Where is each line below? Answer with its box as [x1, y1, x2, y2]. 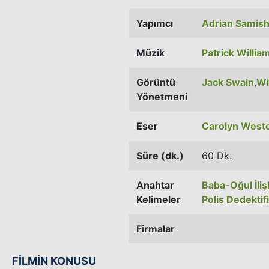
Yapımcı [136, 17, 173, 29]
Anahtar [136, 178, 174, 191]
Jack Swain [202, 76, 254, 88]
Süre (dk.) [136, 149, 184, 162]
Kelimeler [136, 193, 181, 205]
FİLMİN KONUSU [12, 254, 96, 267]
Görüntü [136, 76, 175, 88]
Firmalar [136, 222, 175, 235]
